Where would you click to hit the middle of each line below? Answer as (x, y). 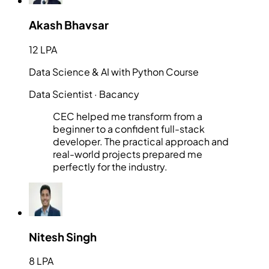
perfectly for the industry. (110, 166)
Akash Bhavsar (69, 25)
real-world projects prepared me (128, 154)
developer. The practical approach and (141, 141)
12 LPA (43, 49)
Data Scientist (61, 94)
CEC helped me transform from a (128, 116)
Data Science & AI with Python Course (114, 71)
